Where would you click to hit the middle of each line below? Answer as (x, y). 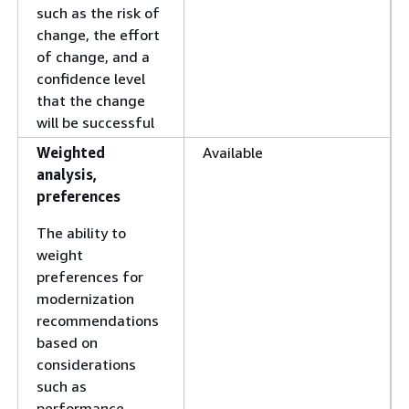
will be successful (95, 122)
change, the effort (98, 35)
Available (233, 152)
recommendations (98, 320)
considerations (86, 364)
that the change (91, 100)
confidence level (91, 79)
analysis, (67, 174)
